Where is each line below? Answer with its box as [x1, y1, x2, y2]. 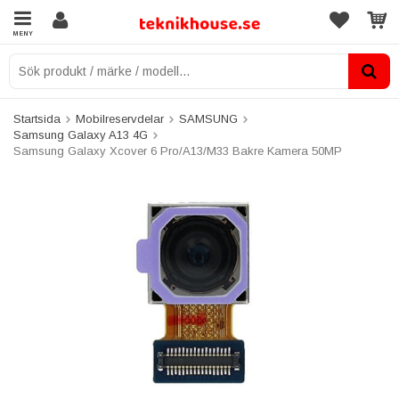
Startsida [13, 112, 61, 126]
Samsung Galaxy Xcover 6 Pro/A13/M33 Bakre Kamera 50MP [13, 144, 342, 158]
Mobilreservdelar [76, 112, 164, 126]
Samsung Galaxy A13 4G [13, 128, 148, 142]
